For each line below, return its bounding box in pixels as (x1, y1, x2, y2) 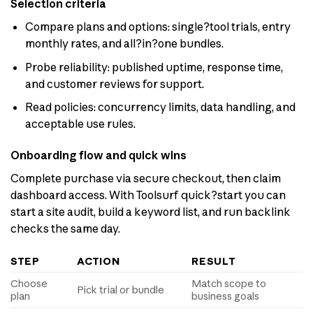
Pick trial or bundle (77, 283, 165, 296)
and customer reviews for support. (24, 76, 204, 91)
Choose (10, 277, 48, 290)
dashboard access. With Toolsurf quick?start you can (10, 188, 286, 203)
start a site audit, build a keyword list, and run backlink (10, 205, 291, 219)
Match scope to (191, 277, 267, 290)
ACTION (77, 254, 120, 268)
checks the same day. (10, 221, 120, 236)
